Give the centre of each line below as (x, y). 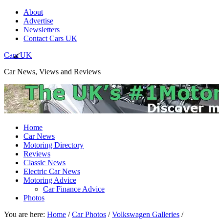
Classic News (44, 163)
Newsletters (42, 30)
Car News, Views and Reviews (52, 72)
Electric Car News (52, 171)
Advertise (38, 21)
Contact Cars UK (50, 38)
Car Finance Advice (74, 189)
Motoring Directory (54, 145)
